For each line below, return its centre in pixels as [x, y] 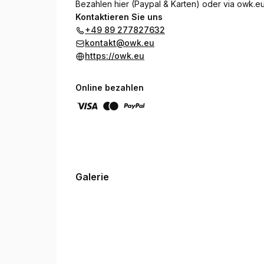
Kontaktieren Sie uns [119, 17]
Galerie [92, 177]
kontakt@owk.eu [120, 43]
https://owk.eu [115, 56]
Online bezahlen [110, 88]
